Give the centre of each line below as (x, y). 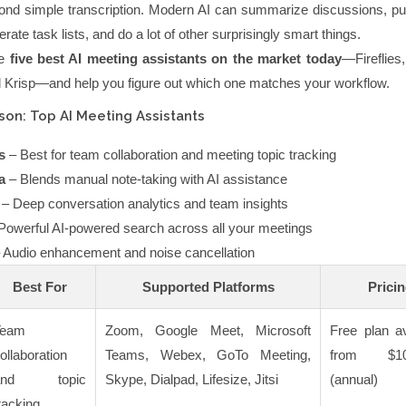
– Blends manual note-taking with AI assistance (146, 179)
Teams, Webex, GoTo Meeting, (208, 355)
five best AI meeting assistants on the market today (175, 59)
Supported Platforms (208, 287)
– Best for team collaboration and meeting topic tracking (171, 155)
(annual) (354, 380)
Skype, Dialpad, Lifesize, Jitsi (192, 380)
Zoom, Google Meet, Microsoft (208, 331)
